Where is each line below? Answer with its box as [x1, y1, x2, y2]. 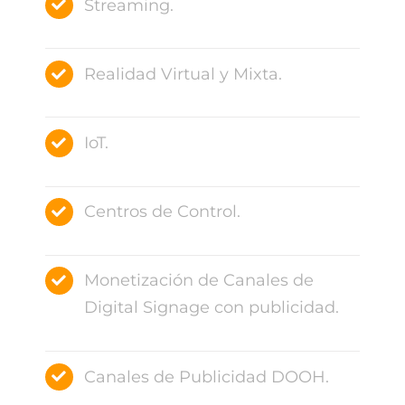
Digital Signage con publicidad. [84, 297, 340, 318]
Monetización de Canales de [84, 270, 315, 291]
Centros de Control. [84, 202, 241, 222]
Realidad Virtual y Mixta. [84, 63, 283, 84]
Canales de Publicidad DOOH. [84, 366, 330, 387]
